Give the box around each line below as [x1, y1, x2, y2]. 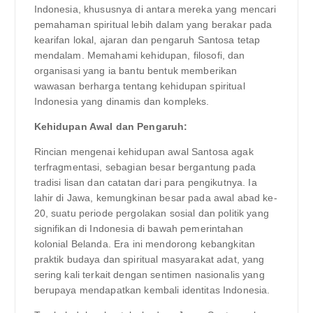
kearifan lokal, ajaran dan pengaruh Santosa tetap [34, 34, 261, 45]
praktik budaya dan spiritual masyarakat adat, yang [34, 253, 265, 265]
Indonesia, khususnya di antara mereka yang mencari [34, 3, 277, 15]
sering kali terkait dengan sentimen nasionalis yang [34, 268, 265, 280]
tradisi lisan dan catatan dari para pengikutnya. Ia [34, 176, 257, 188]
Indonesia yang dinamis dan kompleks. [34, 95, 210, 107]
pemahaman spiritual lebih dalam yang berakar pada [34, 18, 272, 30]
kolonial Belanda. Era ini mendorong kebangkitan [34, 238, 256, 249]
